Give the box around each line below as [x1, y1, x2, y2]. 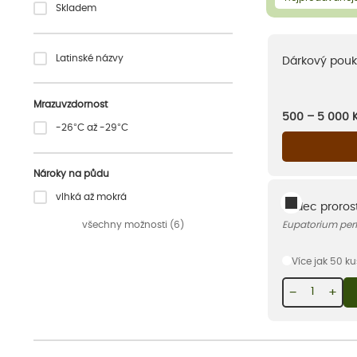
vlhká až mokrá [56, 192, 127, 202]
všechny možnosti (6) [82, 219, 184, 229]
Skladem [56, 3, 97, 14]
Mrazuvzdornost [33, 99, 108, 109]
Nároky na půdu [33, 169, 109, 179]
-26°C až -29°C [56, 122, 129, 132]
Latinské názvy [56, 53, 124, 63]
